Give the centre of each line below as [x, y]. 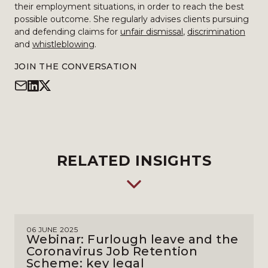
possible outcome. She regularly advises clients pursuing [132, 19]
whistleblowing [63, 44]
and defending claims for [67, 32]
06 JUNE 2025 [52, 229]
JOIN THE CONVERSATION [76, 66]
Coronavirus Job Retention [112, 251]
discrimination [216, 32]
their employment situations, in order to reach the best [129, 7]
